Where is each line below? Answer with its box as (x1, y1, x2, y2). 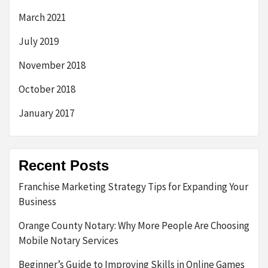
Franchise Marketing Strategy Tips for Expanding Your (19, 179, 248, 193)
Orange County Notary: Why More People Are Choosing (19, 218, 249, 232)
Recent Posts (19, 157, 109, 173)
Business (19, 194, 56, 208)
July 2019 (19, 34, 59, 48)
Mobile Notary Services (19, 233, 118, 247)
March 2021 (19, 10, 66, 24)
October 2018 (19, 82, 75, 96)
